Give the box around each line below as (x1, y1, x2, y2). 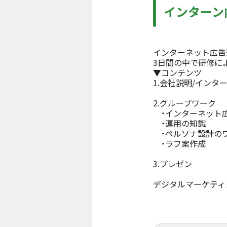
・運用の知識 (153, 117, 206, 129)
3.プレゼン (153, 157, 192, 170)
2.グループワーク (153, 96, 216, 109)
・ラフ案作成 (153, 137, 206, 149)
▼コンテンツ (153, 66, 202, 79)
